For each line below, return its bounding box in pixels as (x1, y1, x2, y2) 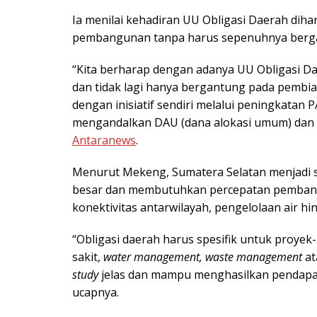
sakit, (72, 249, 103, 265)
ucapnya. (72, 284, 119, 301)
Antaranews (72, 132, 136, 149)
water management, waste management (103, 249, 302, 265)
